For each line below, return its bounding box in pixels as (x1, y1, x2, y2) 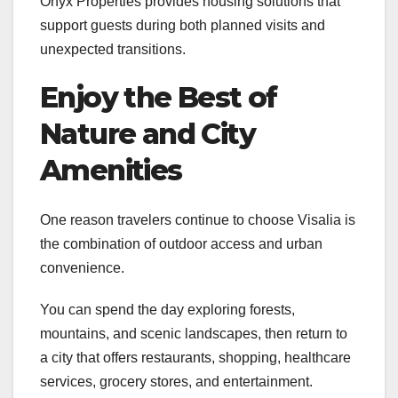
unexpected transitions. (40, 41, 186, 57)
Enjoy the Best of (40, 79, 277, 115)
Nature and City (40, 115, 255, 151)
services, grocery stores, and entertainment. (40, 374, 313, 390)
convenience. (40, 260, 124, 276)
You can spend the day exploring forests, (40, 302, 295, 318)
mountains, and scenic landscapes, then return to (40, 326, 347, 342)
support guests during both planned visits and (40, 17, 325, 33)
